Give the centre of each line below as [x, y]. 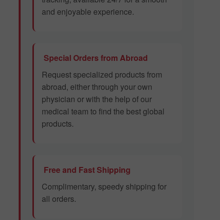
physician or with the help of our [97, 99]
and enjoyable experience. [88, 12]
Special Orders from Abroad [95, 58]
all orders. [59, 199]
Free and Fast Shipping [86, 170]
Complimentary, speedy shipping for [104, 187]
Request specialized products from [102, 75]
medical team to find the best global [103, 111]
